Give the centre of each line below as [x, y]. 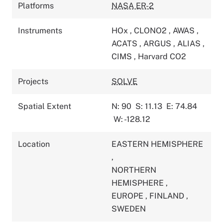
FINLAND [168, 196]
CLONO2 [151, 30]
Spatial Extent [45, 106]
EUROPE [128, 196]
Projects [33, 81]
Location [34, 144]
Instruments [40, 30]
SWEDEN [129, 209]
